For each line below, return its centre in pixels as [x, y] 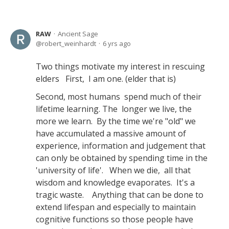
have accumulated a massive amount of [111, 133]
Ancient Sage [78, 33]
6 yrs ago [117, 43]
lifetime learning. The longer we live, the [114, 109]
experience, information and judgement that [121, 145]
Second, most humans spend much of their [119, 96]
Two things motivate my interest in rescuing [120, 66]
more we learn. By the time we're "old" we [116, 121]
